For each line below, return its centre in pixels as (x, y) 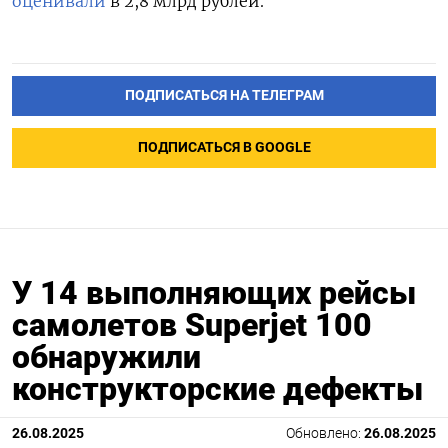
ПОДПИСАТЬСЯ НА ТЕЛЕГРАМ (224, 96)
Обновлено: (325, 434)
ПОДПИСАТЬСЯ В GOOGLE (224, 148)
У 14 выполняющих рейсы (214, 293)
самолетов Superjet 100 (192, 325)
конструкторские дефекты (217, 389)
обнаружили (106, 357)
